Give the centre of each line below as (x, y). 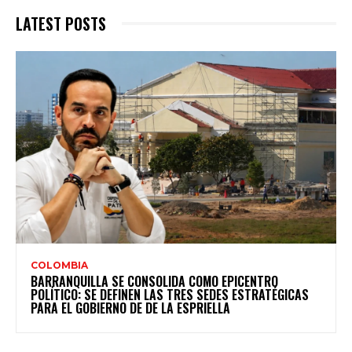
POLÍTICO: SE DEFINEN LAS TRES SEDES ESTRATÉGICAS (170, 294)
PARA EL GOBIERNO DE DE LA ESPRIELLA (130, 308)
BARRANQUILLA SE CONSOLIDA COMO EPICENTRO (154, 281)
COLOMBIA (59, 265)
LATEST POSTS (61, 23)
